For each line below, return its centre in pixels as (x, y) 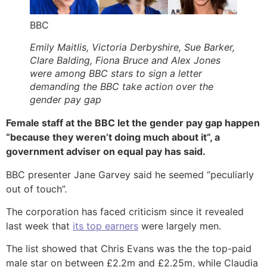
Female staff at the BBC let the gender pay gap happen (133, 123)
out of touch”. (36, 189)
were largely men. (180, 226)
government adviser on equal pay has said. (106, 152)
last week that (39, 226)
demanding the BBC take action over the (122, 87)
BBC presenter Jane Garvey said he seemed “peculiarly (130, 174)
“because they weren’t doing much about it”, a (113, 137)
